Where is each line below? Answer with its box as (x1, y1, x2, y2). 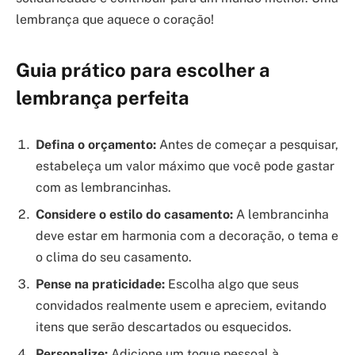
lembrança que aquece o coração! (16, 12, 214, 28)
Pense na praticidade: (36, 277, 165, 292)
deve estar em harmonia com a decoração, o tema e (36, 228, 338, 244)
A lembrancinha (233, 207, 329, 223)
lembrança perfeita (16, 86, 189, 109)
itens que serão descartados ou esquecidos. (36, 319, 292, 335)
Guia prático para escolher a (16, 58, 270, 81)
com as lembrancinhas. (36, 180, 171, 196)
